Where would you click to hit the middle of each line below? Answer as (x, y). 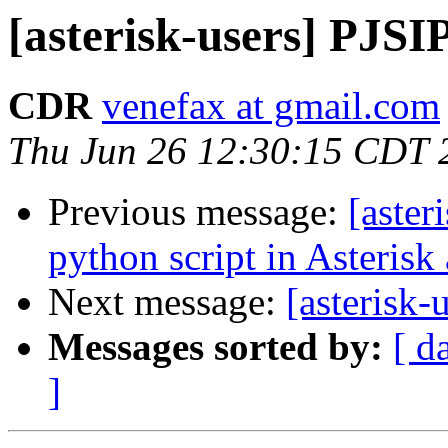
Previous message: (198, 212)
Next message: (167, 302)
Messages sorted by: (215, 347)
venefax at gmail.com (271, 106)
